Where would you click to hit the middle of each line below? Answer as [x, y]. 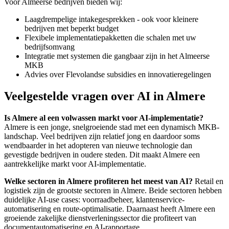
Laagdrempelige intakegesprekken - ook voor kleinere [111, 19]
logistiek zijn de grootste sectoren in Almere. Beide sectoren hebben [113, 190]
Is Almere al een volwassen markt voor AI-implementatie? [104, 118]
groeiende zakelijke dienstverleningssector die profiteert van [100, 218]
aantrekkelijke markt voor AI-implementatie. [75, 164]
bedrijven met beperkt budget [72, 28]
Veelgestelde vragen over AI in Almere [105, 96]
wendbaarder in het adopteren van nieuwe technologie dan [98, 145]
